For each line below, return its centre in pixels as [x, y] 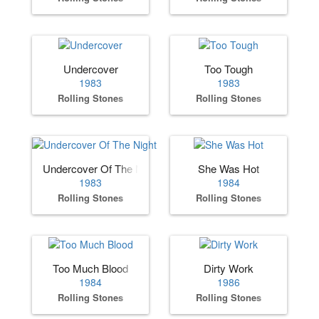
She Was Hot [229, 168]
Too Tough [229, 68]
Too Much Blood [90, 268]
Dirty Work [229, 268]
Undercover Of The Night [101, 168]
